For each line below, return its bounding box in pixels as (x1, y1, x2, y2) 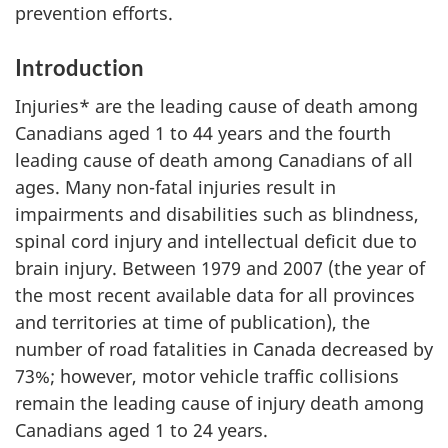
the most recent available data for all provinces (15, 283, 415, 307)
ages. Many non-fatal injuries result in (15, 175, 336, 199)
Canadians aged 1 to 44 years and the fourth (15, 121, 391, 145)
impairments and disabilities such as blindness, (15, 202, 419, 226)
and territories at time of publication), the (15, 310, 370, 334)
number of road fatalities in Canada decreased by (15, 337, 433, 361)
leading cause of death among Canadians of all (15, 148, 413, 172)
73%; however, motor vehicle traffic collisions (15, 364, 399, 388)
